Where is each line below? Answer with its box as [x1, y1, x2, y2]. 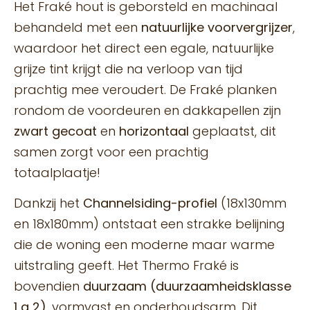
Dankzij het [14, 194, 83, 212]
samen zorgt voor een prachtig [14, 143, 209, 161]
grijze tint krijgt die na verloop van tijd [14, 60, 243, 78]
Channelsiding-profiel [83, 194, 217, 212]
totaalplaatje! [14, 164, 100, 182]
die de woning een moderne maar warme [14, 236, 275, 254]
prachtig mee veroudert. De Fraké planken [14, 81, 277, 99]
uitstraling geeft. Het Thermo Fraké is [14, 257, 239, 275]
